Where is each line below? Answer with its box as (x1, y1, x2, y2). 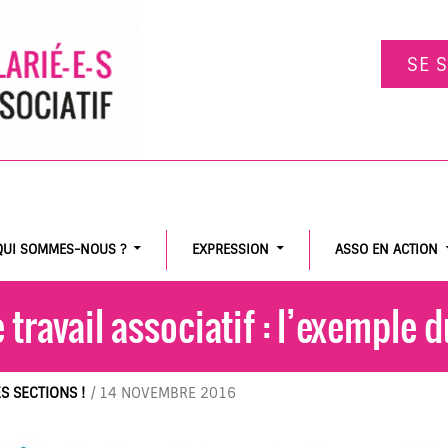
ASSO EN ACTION (335, 241, 438, 258)
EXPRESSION (192, 241, 269, 258)
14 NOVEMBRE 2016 (99, 384, 236, 402)
